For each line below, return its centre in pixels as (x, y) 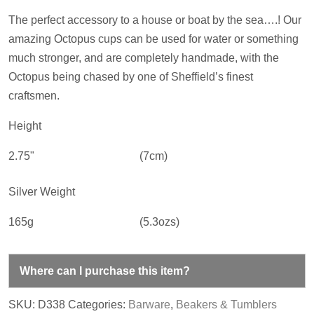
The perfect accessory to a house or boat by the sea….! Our (155, 20)
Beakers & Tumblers (226, 304)
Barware (149, 304)
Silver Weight (42, 191)
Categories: (98, 304)
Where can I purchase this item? (105, 271)
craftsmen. (34, 95)
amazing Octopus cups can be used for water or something (153, 39)
